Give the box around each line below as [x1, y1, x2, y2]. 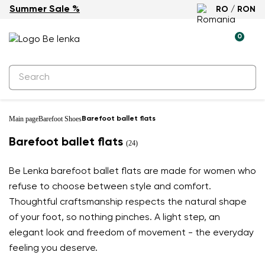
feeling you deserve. [9, 244, 98, 253]
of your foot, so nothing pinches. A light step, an [9, 213, 220, 222]
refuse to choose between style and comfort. [9, 182, 211, 192]
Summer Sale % [9, 5, 80, 14]
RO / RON [216, 5, 256, 14]
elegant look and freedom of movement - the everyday [9, 228, 254, 238]
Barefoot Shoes [38, 115, 82, 123]
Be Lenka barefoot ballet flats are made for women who [9, 167, 256, 176]
